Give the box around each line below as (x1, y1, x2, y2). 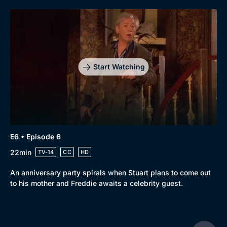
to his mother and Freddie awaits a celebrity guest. (10, 179, 183, 187)
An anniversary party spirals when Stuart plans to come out (10, 168, 211, 177)
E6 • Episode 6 (10, 132, 61, 141)
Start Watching (93, 62, 145, 71)
